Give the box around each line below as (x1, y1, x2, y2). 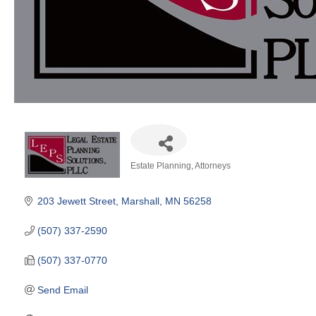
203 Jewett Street (37, 195, 116, 207)
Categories (130, 170, 178, 182)
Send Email (37, 284, 88, 296)
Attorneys (195, 160, 231, 171)
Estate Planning (130, 160, 191, 171)
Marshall (121, 195, 159, 207)
